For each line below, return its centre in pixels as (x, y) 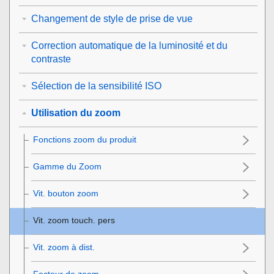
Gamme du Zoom (67, 166)
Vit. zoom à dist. (64, 247)
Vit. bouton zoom (66, 193)
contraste (51, 59)
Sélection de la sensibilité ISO (96, 86)
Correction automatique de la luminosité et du (129, 45)
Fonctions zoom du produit (85, 139)
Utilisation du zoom (76, 113)
